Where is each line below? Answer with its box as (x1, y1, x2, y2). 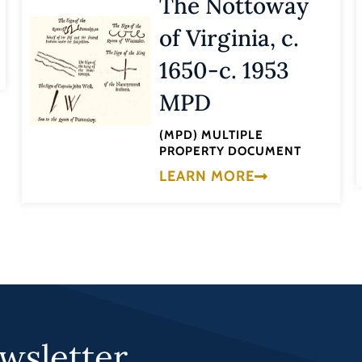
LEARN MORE (158, 166, 255, 185)
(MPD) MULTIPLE (158, 128, 263, 143)
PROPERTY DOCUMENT (158, 144, 301, 159)
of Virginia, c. (158, 23, 299, 53)
